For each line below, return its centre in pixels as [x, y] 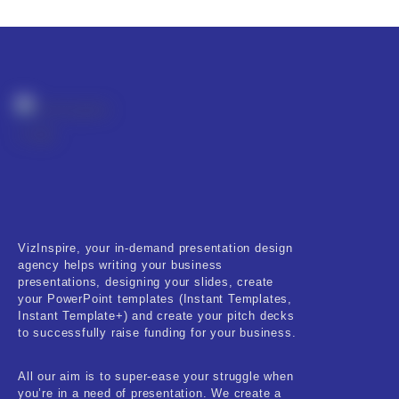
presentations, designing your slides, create [146, 282]
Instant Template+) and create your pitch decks [156, 316]
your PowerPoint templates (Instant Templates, [155, 299]
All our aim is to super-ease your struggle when [156, 377]
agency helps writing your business [121, 265]
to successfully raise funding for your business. [157, 333]
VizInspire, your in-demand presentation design [155, 248]
